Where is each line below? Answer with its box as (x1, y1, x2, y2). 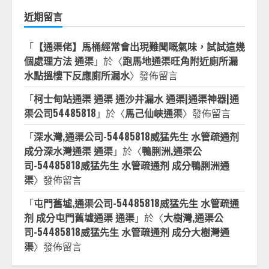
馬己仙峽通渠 (125, 106, 183, 120)
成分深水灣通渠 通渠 (24, 144, 113, 158)
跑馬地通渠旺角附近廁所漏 (122, 53, 238, 68)
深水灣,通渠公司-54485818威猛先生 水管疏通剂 (34, 129, 239, 144)
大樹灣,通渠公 (163, 210, 223, 225)
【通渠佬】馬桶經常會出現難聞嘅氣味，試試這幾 (34, 39, 245, 53)
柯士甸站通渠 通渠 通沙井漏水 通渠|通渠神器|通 (34, 91, 239, 106)
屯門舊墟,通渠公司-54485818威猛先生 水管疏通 (34, 196, 239, 210)
